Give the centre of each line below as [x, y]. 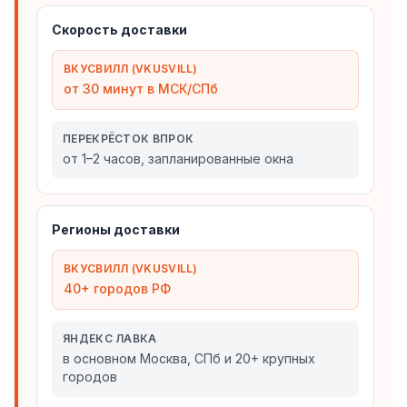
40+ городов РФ [117, 288]
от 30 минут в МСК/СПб [141, 89]
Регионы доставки [116, 229]
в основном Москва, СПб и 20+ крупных [189, 358]
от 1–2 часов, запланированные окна [178, 159]
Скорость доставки [119, 30]
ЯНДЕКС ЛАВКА [110, 338]
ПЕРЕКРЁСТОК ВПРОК [129, 139]
